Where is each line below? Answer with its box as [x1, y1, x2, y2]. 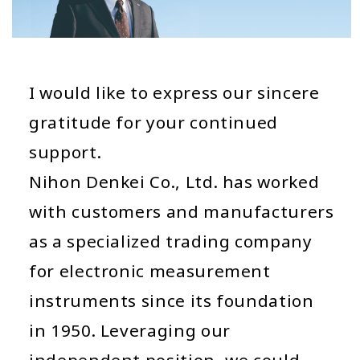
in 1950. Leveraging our [29, 318, 231, 342]
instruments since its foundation [29, 288, 314, 312]
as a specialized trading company [29, 229, 313, 252]
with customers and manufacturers [29, 199, 334, 223]
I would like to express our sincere [29, 80, 320, 104]
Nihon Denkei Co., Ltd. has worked [29, 170, 320, 193]
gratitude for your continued [29, 110, 279, 133]
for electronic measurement [29, 259, 271, 282]
